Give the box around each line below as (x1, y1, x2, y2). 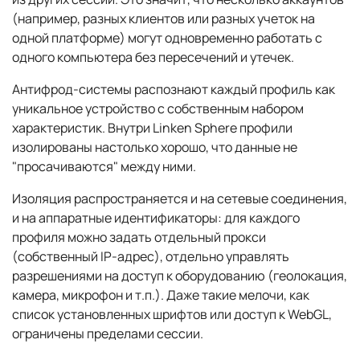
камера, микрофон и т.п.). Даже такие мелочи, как (12, 286, 309, 305)
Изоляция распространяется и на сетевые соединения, (12, 190, 347, 208)
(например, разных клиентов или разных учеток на (12, 10, 315, 28)
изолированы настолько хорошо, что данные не (12, 138, 297, 157)
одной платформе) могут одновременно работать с (12, 29, 322, 47)
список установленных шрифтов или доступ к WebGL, (12, 305, 332, 324)
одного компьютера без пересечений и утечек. (12, 48, 294, 67)
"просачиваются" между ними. (12, 157, 196, 176)
